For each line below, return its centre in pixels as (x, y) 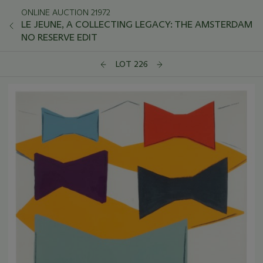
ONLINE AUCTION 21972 (66, 12)
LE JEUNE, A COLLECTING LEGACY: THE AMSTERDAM (137, 24)
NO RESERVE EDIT (59, 37)
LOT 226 (131, 64)
